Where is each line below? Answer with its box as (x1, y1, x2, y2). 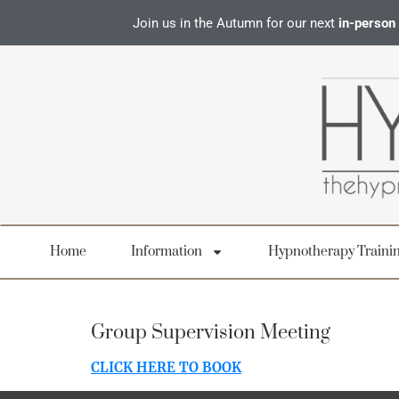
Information (131, 243, 202, 261)
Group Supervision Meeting (91, 321, 330, 346)
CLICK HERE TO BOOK (91, 359, 241, 377)
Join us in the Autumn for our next (133, 15, 338, 31)
